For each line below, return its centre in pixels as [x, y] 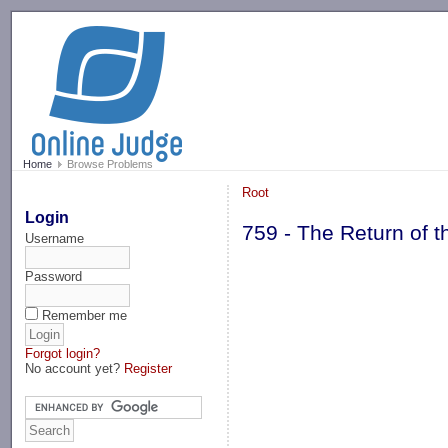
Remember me [85, 315]
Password [54, 276]
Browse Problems [108, 164]
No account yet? [75, 368]
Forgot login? [63, 353]
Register [148, 368]
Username [55, 238]
